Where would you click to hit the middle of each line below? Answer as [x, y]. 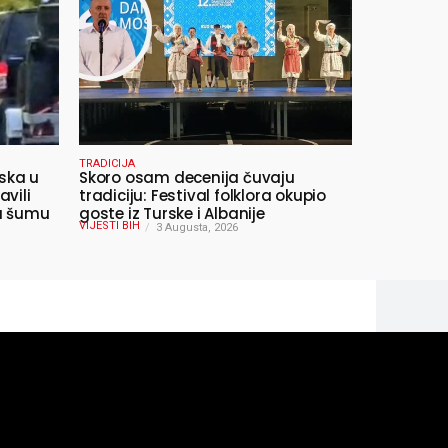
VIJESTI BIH [109, 225]
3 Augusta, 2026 [197, 227]
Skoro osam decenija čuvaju [187, 177]
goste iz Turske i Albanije [172, 213]
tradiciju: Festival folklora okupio [202, 195]
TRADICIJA [107, 163]
